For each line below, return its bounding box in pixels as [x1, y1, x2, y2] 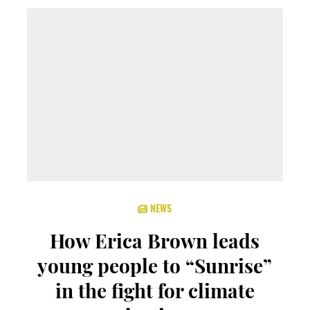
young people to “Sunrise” [37, 253, 273, 278]
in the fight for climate [55, 277, 255, 303]
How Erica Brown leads [50, 228, 260, 253]
